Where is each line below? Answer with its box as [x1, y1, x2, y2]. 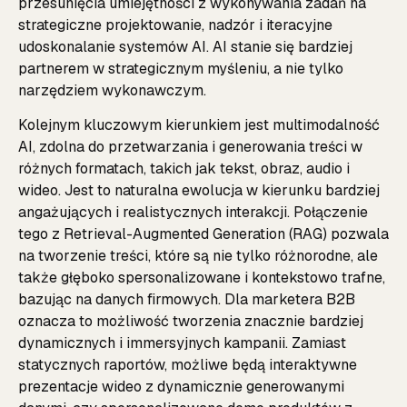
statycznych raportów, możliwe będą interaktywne [18, 355, 357, 375]
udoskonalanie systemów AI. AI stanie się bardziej [18, 36, 352, 56]
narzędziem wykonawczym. [18, 80, 206, 100]
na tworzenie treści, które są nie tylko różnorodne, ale [18, 246, 378, 266]
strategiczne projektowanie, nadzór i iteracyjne [18, 15, 333, 35]
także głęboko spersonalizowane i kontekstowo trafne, [18, 268, 385, 288]
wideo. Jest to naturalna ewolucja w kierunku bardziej [18, 181, 380, 201]
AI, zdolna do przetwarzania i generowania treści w [18, 137, 362, 157]
